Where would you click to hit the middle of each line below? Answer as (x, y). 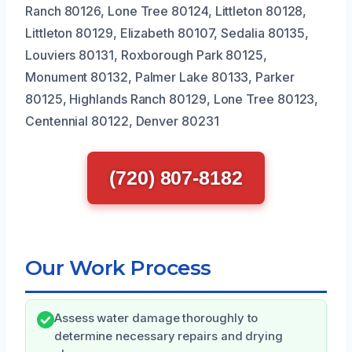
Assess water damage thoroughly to (156, 318)
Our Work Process (118, 267)
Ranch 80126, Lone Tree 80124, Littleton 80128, (166, 11)
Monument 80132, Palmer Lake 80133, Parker (160, 77)
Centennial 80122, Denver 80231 (122, 121)
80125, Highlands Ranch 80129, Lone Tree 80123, (172, 99)
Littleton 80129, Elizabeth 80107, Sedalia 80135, (167, 33)
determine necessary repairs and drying (169, 336)
